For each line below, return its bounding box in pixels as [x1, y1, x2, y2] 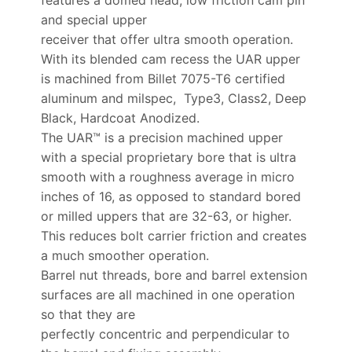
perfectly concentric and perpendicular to [40, 325, 290, 342]
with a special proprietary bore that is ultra [40, 148, 296, 165]
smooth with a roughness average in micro [40, 168, 295, 185]
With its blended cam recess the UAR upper [40, 50, 300, 67]
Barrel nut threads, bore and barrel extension [40, 266, 307, 283]
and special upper [40, 11, 147, 27]
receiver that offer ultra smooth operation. [40, 31, 293, 47]
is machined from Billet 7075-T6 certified [40, 70, 285, 86]
